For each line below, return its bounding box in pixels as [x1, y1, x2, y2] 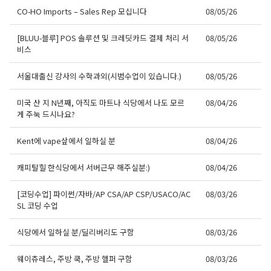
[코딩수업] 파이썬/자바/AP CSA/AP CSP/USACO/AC [17, 188, 191, 200]
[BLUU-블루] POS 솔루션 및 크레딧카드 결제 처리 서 [17, 32, 189, 44]
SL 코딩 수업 [17, 200, 58, 212]
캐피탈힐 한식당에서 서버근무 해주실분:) [17, 162, 150, 174]
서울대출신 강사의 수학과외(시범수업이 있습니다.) [17, 70, 181, 82]
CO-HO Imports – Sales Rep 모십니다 [17, 5, 147, 18]
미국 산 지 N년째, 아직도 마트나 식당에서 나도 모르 [17, 97, 184, 109]
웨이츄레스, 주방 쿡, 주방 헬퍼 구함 [17, 253, 132, 265]
